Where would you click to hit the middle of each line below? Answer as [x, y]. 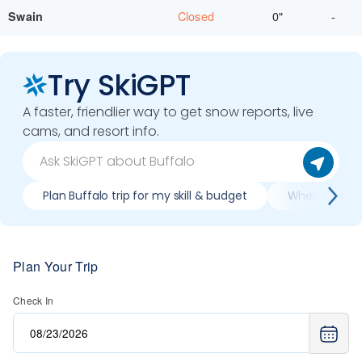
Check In [34, 300]
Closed [196, 16]
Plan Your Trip [56, 266]
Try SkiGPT [119, 85]
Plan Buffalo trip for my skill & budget [145, 196]
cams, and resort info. [91, 131]
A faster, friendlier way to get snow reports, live [168, 112]
